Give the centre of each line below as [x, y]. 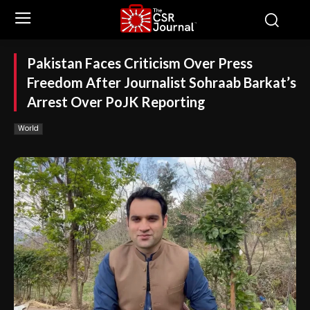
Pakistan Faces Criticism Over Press [140, 63]
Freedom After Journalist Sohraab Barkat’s [162, 82]
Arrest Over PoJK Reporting [116, 102]
